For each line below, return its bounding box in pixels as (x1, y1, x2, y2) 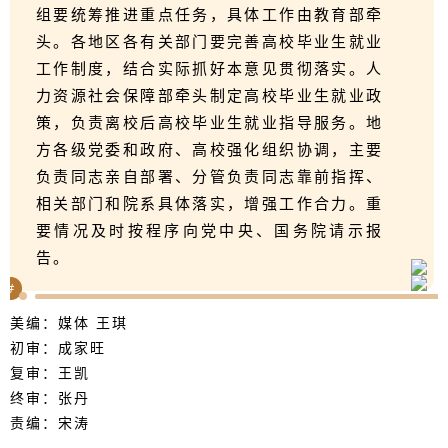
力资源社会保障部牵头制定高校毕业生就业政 (36, 85, 383, 105)
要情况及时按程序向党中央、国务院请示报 (36, 220, 383, 240)
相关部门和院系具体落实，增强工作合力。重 (36, 193, 383, 213)
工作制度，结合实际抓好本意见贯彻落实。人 (36, 58, 383, 78)
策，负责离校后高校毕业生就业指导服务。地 (36, 112, 383, 132)
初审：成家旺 (10, 338, 106, 358)
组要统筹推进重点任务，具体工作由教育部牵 (36, 4, 383, 24)
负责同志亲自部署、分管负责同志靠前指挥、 (36, 166, 383, 186)
